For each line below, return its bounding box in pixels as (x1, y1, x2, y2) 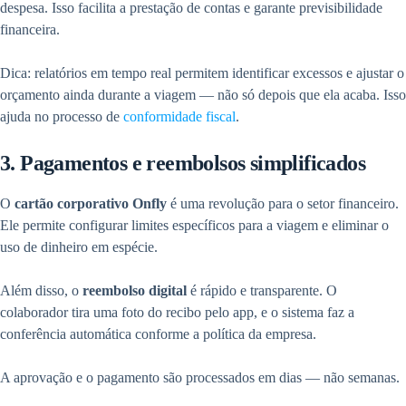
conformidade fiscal (120, 109, 236, 125)
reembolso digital (82, 283, 187, 299)
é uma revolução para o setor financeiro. (167, 196, 399, 212)
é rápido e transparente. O (187, 283, 337, 299)
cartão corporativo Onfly (14, 196, 167, 212)
